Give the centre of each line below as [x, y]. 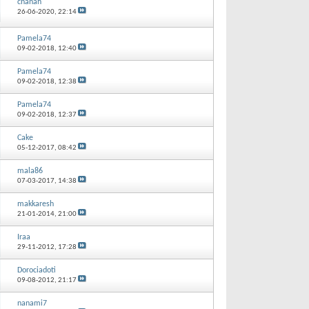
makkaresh [35, 204]
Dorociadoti [36, 270]
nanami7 [32, 303]
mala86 [30, 171]
